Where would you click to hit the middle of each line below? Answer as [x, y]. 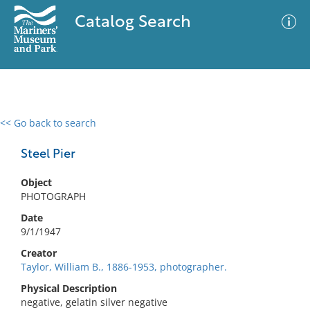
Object [36, 182]
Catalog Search [133, 23]
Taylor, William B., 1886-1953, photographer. [124, 267]
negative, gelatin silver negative [94, 302]
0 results [30, 131]
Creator [39, 253]
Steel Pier [48, 155]
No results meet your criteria [153, 208]
